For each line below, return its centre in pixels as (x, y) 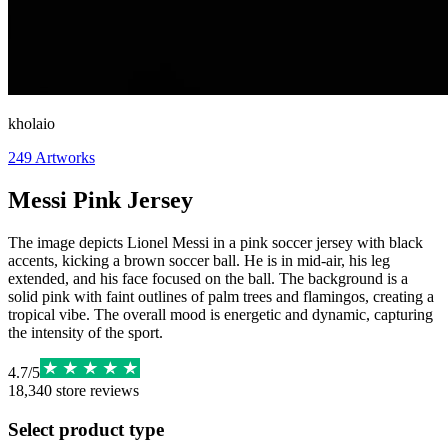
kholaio (31, 123)
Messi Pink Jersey (100, 199)
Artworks (65, 157)
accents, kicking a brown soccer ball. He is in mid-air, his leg (199, 260)
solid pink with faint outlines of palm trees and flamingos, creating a (221, 296)
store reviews (95, 390)
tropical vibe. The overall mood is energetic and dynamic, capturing (220, 314)
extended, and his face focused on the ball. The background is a (208, 278)
